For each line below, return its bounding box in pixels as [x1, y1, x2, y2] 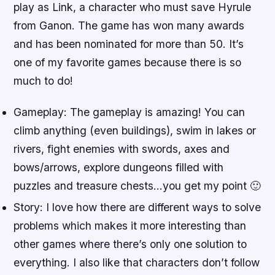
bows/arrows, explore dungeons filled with [14, 161, 224, 174]
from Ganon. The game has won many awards [14, 18, 245, 32]
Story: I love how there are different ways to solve [14, 201, 261, 214]
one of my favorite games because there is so [14, 55, 242, 69]
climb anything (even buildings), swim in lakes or [14, 124, 257, 137]
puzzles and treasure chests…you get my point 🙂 [14, 179, 261, 193]
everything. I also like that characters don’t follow [14, 256, 260, 269]
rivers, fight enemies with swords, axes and [14, 142, 230, 156]
